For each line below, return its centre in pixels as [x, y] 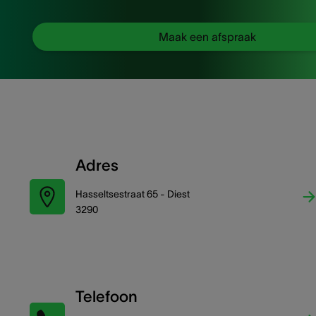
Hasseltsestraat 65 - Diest [133, 194]
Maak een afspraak [207, 37]
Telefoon [107, 296]
